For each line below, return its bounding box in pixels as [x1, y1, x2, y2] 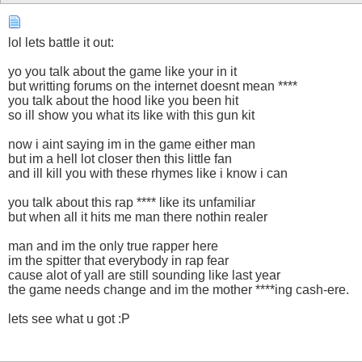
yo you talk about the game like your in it [8, 64, 237, 78]
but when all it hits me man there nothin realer [8, 209, 267, 224]
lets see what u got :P [8, 311, 130, 326]
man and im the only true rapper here [8, 238, 218, 253]
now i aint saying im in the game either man [8, 137, 255, 151]
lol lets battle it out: [8, 35, 114, 49]
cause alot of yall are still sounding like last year [8, 267, 280, 282]
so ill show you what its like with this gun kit [8, 107, 255, 122]
